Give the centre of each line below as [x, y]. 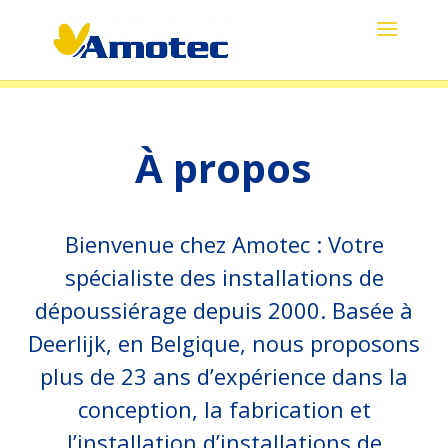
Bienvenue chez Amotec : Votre [224, 244]
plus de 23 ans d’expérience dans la [224, 376]
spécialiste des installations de [224, 277]
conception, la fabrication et [224, 409]
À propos [224, 167]
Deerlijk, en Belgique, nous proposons [224, 343]
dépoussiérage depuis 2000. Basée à [224, 310]
